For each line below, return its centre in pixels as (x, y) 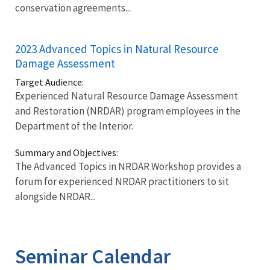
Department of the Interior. (74, 126)
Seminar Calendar (93, 256)
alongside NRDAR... (55, 196)
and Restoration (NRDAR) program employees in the (128, 111)
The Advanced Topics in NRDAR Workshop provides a (128, 166)
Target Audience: (49, 82)
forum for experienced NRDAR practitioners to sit (122, 181)
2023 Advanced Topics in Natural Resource (117, 49)
